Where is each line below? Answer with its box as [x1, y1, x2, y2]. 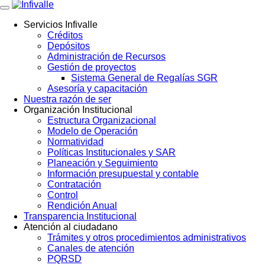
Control [47, 190, 78, 200]
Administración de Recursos [47, 51, 166, 62]
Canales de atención [47, 243, 134, 253]
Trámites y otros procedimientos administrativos [47, 232, 246, 243]
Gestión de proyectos [47, 62, 136, 72]
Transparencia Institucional [24, 211, 137, 221]
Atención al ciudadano [24, 222, 118, 232]
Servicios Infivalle [24, 20, 98, 30]
